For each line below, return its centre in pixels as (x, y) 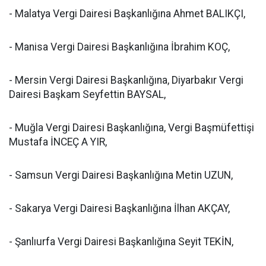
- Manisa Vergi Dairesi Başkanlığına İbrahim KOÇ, (119, 47)
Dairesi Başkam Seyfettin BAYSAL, (87, 94)
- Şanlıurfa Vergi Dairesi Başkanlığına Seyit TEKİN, (121, 242)
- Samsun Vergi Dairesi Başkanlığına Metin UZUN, (121, 175)
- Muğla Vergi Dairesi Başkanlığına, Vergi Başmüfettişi (132, 128)
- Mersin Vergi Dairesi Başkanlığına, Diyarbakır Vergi (126, 80)
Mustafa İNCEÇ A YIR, (58, 142)
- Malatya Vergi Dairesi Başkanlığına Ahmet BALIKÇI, (127, 14)
